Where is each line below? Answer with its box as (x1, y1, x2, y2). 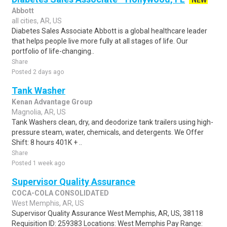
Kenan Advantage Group (12, 98, 92, 106)
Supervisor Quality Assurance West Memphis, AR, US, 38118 (12, 209, 203, 217)
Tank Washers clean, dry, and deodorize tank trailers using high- (12, 118, 213, 126)
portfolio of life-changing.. (12, 47, 94, 55)
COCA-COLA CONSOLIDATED (12, 189, 109, 197)
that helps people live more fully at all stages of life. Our (12, 37, 188, 45)
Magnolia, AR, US (12, 108, 66, 116)
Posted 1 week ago (12, 160, 65, 167)
